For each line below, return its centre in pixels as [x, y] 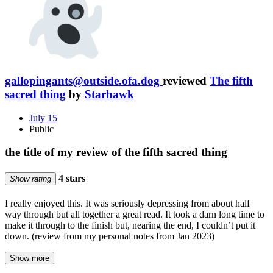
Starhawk [109, 94]
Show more [30, 258]
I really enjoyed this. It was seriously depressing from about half [127, 203]
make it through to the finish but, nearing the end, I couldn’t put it [130, 225]
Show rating [30, 179]
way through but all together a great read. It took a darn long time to [135, 214]
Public [41, 129]
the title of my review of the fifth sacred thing [116, 152]
